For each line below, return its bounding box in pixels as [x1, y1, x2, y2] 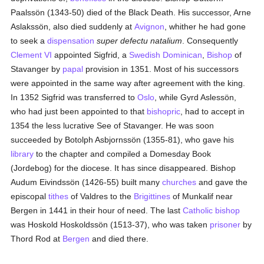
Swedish [129, 50, 161, 60]
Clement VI [11, 50, 52, 60]
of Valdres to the [68, 192, 134, 201]
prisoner [210, 220, 241, 229]
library [11, 149, 34, 159]
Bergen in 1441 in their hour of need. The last [11, 206, 183, 215]
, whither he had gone [164, 22, 246, 31]
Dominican [163, 50, 203, 60]
